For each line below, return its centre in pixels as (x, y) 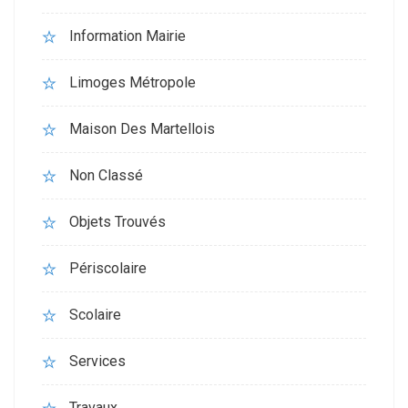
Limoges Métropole (133, 82)
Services (97, 361)
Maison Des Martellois (142, 129)
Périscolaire (108, 268)
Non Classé (106, 175)
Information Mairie (127, 36)
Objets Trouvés (117, 222)
